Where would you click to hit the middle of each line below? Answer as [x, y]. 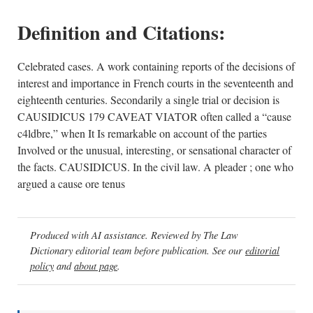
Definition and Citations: [121, 32]
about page [96, 266]
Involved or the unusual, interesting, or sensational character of [154, 150]
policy [42, 266]
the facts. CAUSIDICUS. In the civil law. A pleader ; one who [155, 167]
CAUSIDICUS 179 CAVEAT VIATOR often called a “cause [154, 116]
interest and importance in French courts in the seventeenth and [155, 83]
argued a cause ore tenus [71, 183]
